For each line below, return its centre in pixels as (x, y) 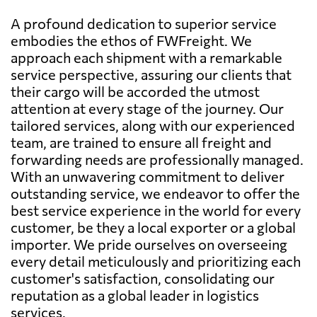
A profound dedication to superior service (144, 23)
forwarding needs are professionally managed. (157, 159)
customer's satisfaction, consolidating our (143, 278)
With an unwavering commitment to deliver (148, 176)
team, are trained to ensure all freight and (141, 142)
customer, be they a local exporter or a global (153, 227)
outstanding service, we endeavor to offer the (155, 193)
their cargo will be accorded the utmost (135, 91)
